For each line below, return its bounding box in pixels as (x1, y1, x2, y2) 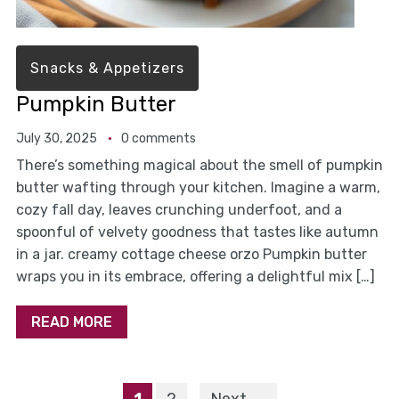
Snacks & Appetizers (29, 60, 184, 77)
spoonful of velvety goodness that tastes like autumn (15, 224, 379, 241)
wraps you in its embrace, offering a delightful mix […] (15, 268, 375, 286)
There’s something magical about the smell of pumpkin (15, 157, 383, 175)
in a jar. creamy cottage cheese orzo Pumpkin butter (15, 246, 367, 264)
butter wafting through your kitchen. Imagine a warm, (15, 179, 380, 197)
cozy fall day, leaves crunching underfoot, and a (15, 201, 342, 219)
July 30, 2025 (15, 131, 97, 147)
